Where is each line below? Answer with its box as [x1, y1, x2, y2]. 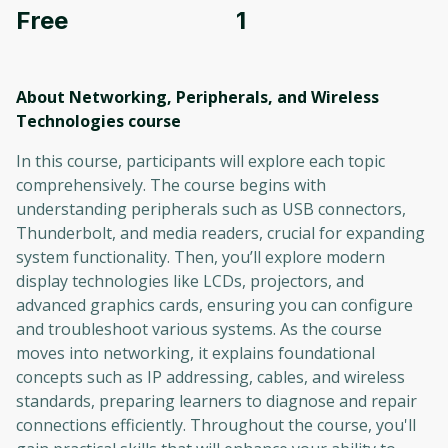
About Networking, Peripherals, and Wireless [16, 85, 379, 108]
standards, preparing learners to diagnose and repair [16, 389, 417, 412]
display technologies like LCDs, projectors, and [16, 269, 364, 292]
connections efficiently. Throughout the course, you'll [16, 413, 416, 436]
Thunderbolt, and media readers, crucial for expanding [16, 221, 425, 244]
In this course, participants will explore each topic [16, 149, 385, 172]
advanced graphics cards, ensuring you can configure [16, 293, 413, 316]
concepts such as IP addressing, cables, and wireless [16, 365, 405, 388]
